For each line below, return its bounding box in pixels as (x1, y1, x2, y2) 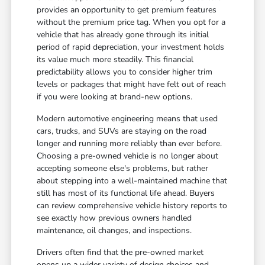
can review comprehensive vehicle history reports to (37, 200, 228, 212)
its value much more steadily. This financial (37, 54, 194, 66)
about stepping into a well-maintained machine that (37, 175, 228, 187)
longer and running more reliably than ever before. (37, 138, 222, 150)
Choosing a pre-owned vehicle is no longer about (37, 150, 219, 162)
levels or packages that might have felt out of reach (37, 79, 227, 91)
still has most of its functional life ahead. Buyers (37, 188, 215, 199)
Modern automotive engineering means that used (37, 113, 218, 125)
